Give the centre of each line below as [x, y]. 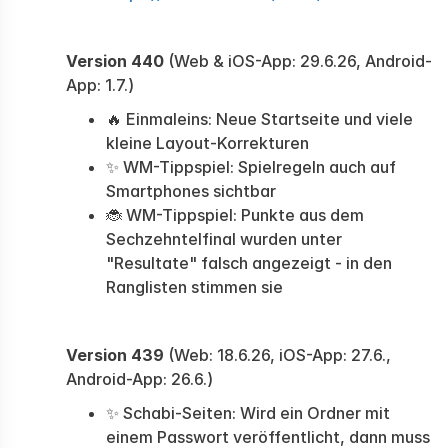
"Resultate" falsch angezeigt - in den [249, 263]
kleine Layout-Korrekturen [207, 143]
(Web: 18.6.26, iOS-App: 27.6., [277, 355]
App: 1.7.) [100, 85]
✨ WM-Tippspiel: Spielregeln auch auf [251, 167]
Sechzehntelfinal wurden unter [224, 239]
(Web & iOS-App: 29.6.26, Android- [298, 61]
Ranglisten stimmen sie [194, 287]
